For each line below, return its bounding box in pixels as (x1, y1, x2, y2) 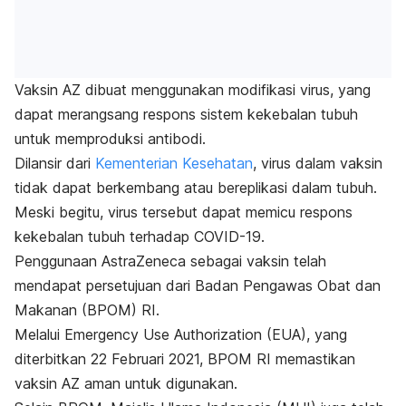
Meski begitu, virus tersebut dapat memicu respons (14, 203, 353, 222)
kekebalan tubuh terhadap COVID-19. (14, 227, 265, 246)
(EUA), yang (266, 325, 347, 344)
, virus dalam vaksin (253, 154, 382, 173)
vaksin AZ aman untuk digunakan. (14, 374, 237, 393)
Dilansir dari (14, 154, 95, 173)
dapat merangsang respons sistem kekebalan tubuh (14, 105, 358, 124)
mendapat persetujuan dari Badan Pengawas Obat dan (14, 276, 381, 295)
